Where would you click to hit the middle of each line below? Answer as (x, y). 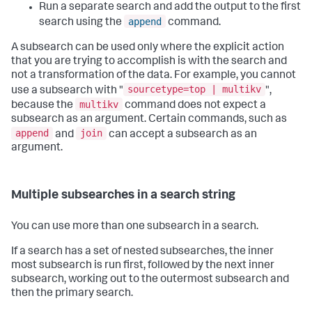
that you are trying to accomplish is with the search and (149, 62)
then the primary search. (72, 294)
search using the (81, 23)
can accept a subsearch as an (182, 135)
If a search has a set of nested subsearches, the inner (142, 252)
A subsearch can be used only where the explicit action (148, 48)
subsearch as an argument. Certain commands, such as (149, 119)
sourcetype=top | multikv (194, 89)
